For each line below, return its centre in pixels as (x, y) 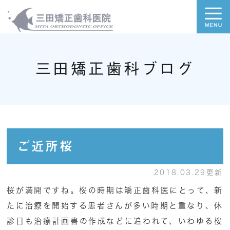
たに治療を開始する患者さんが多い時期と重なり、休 (115, 206)
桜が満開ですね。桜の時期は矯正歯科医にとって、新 (115, 190)
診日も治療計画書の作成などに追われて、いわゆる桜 (115, 221)
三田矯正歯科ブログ (115, 69)
